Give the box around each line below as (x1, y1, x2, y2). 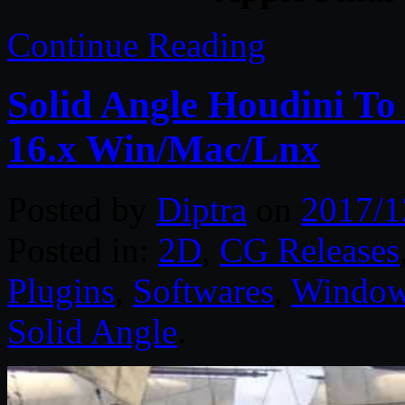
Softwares (133, 271, 274, 311)
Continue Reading (7, 24, 266, 64)
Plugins (7, 271, 115, 311)
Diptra (156, 190, 247, 230)
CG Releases (220, 231, 400, 270)
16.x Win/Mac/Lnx (7, 127, 320, 171)
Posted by (7, 190, 156, 230)
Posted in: (7, 231, 158, 270)
